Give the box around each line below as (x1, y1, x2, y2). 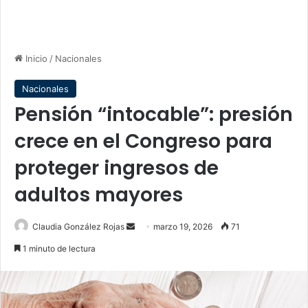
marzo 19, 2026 (153, 221, 212, 232)
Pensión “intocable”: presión (14, 101, 293, 128)
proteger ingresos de (14, 155, 219, 181)
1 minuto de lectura (21, 243, 96, 254)
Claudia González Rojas (32, 221, 124, 232)
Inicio (23, 53, 47, 64)
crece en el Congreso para (14, 128, 272, 155)
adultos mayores (14, 181, 183, 208)
